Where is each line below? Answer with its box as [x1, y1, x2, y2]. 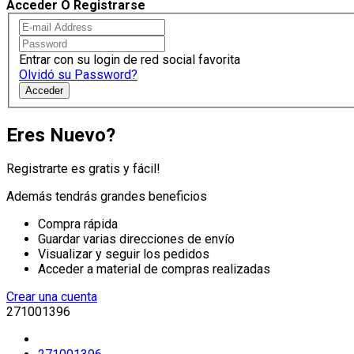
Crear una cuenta [6, 289, 97, 305]
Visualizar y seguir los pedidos [38, 247, 209, 262]
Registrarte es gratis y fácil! [6, 161, 160, 177]
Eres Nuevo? [6, 123, 115, 146]
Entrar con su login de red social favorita [19, 51, 240, 67]
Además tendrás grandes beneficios [6, 189, 207, 205]
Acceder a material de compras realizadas [38, 262, 270, 277]
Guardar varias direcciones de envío [38, 232, 235, 247]
